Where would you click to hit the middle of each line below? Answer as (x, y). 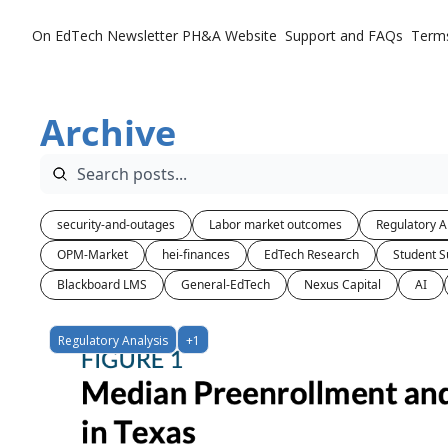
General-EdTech (225, 284)
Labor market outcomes (275, 224)
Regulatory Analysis (113, 340)
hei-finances (196, 254)
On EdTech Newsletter (105, 35)
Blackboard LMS (102, 284)
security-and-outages (116, 224)
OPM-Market (92, 254)
